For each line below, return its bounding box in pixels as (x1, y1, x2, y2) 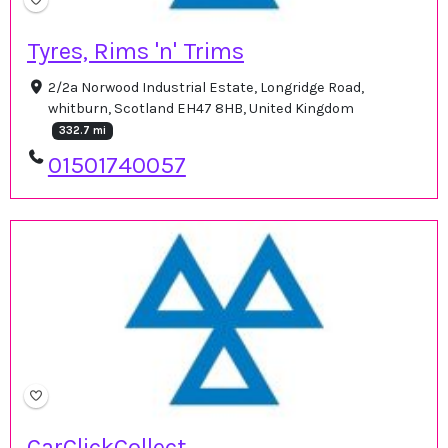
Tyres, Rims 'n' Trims (27, 37, 244, 66)
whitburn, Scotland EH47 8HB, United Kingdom (47, 100, 354, 118)
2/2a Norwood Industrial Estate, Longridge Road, (47, 79, 364, 97)
